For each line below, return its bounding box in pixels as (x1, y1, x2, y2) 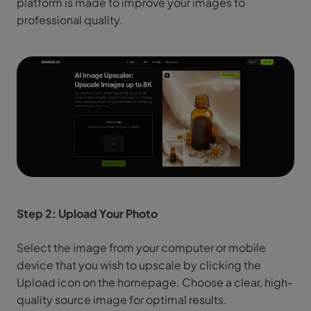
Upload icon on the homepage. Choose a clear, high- (17, 275, 293, 290)
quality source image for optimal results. (17, 292, 227, 308)
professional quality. (17, 12, 123, 27)
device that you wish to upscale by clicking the (17, 258, 261, 273)
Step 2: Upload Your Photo (17, 206, 158, 221)
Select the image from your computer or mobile (17, 240, 266, 255)
